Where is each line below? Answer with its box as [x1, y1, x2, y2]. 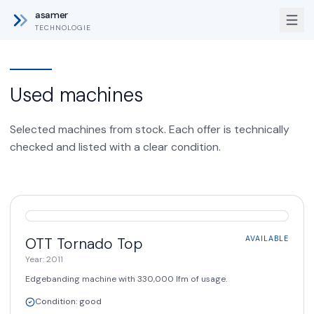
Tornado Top [57, 233, 142, 254]
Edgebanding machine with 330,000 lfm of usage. [25, 273, 227, 285]
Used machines [10, 82, 144, 108]
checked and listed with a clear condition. [10, 139, 221, 154]
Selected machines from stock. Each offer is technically [10, 122, 289, 137]
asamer [35, 8, 68, 21]
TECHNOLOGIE [35, 22, 91, 32]
